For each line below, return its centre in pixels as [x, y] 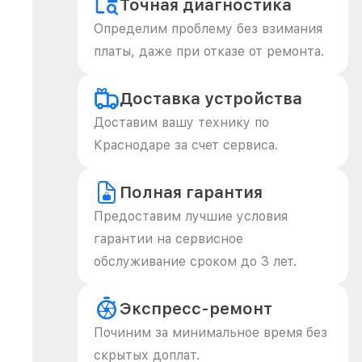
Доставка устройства [211, 99]
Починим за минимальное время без [210, 333]
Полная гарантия [191, 192]
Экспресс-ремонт [196, 309]
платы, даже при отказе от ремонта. [209, 51]
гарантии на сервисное [168, 239]
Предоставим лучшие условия [191, 216]
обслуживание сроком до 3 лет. [195, 261]
